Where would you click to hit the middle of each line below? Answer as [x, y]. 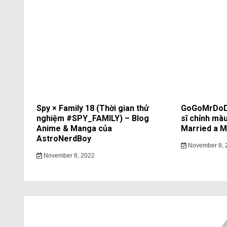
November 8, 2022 [68, 156]
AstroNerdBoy [64, 139]
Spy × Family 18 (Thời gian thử [93, 108]
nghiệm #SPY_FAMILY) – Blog [93, 119]
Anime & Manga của [74, 129]
